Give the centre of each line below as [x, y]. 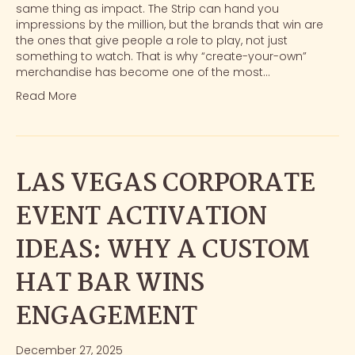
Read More [46, 96]
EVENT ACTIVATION [141, 218]
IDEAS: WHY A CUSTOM [163, 251]
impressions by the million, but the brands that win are [170, 25]
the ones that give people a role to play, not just [152, 41]
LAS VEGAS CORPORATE [166, 185]
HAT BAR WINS [110, 284]
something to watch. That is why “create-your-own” [161, 57]
